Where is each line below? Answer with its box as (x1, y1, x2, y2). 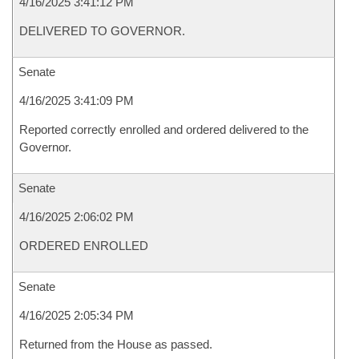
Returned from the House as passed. (19, 337, 212, 351)
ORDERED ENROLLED (19, 239, 148, 252)
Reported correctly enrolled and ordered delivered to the (19, 123, 309, 136)
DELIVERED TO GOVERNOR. (19, 24, 185, 38)
